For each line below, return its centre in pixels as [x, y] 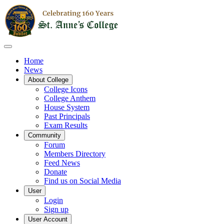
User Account [48, 219]
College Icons [66, 89]
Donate [55, 172]
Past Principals [67, 116]
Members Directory [75, 154]
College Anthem [70, 98]
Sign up [56, 209]
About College [48, 80]
